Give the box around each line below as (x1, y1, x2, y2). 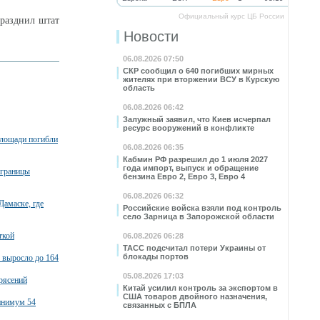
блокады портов (123, 252, 189, 261)
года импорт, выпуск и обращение (123, 164, 259, 172)
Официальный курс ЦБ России (179, 12, 284, 20)
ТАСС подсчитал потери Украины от (123, 244, 266, 252)
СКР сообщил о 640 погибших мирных (123, 66, 274, 75)
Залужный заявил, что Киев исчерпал (123, 115, 271, 124)
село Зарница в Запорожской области (123, 212, 274, 221)
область (123, 84, 155, 92)
